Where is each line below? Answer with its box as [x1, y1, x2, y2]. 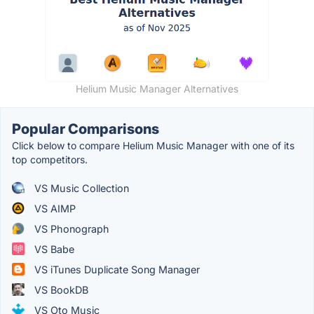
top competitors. [12, 153, 88, 165]
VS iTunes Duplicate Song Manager [32, 263, 200, 275]
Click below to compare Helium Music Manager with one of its [12, 139, 294, 151]
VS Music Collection [32, 182, 129, 194]
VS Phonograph [32, 222, 109, 235]
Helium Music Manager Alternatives [76, 82, 238, 95]
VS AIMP [32, 202, 76, 214]
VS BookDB [32, 283, 88, 296]
